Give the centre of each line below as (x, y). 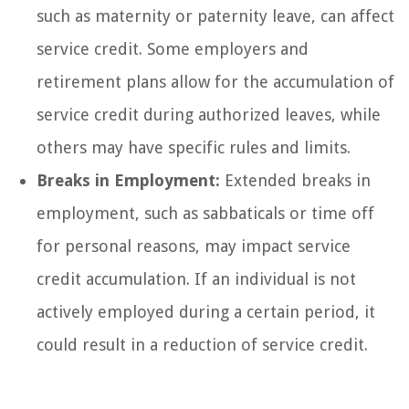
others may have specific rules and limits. (194, 147)
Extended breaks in (295, 180)
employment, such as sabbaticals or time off (205, 213)
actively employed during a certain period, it (206, 311)
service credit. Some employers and (173, 48)
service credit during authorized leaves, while (209, 114)
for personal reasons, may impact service (194, 246)
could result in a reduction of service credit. (202, 344)
